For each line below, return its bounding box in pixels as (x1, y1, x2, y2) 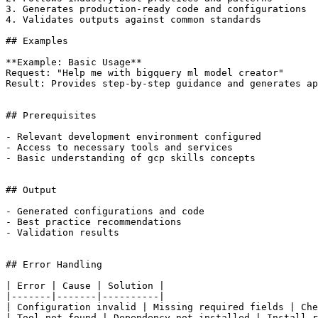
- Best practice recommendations (6, 216, 182, 228)
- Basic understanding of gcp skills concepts (6, 153, 256, 164)
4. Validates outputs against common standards (6, 14, 261, 26)
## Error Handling (6, 259, 102, 270)
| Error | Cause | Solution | (6, 280, 165, 292)
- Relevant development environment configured (6, 131, 261, 143)
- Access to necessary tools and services (6, 142, 233, 153)
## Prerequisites (6, 110, 97, 121)
